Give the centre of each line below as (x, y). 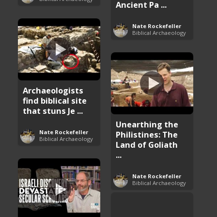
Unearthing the (147, 124)
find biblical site (55, 100)
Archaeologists (53, 90)
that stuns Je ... (53, 110)
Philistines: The (147, 134)
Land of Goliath (147, 144)
